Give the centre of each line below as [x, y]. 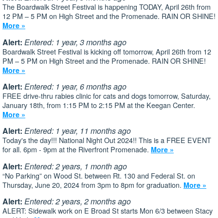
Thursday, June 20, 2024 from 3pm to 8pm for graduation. [93, 184]
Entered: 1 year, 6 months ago [75, 86]
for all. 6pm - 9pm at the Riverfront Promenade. [77, 149]
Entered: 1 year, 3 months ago [75, 42]
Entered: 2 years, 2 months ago [78, 201]
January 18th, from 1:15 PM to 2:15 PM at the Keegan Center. [99, 105]
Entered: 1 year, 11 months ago [78, 131]
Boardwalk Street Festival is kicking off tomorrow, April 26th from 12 [107, 51]
